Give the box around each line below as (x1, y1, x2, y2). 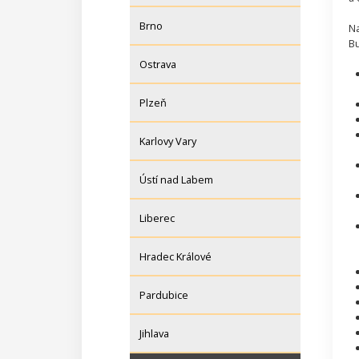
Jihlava (139, 326, 169, 341)
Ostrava (139, 57, 176, 72)
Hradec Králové (139, 249, 212, 264)
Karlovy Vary (139, 134, 196, 149)
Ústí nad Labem (139, 172, 213, 188)
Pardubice (139, 288, 188, 303)
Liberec (139, 211, 175, 226)
